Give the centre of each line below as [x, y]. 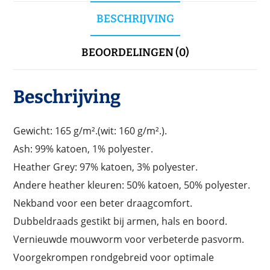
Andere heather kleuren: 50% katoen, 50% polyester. [132, 185]
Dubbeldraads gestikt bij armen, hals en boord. [121, 221]
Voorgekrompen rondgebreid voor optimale [114, 258]
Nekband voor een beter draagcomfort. [103, 203]
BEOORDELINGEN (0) [135, 53]
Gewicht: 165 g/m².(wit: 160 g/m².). [90, 131]
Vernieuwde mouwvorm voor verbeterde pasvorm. [129, 240]
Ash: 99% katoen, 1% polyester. [83, 149]
